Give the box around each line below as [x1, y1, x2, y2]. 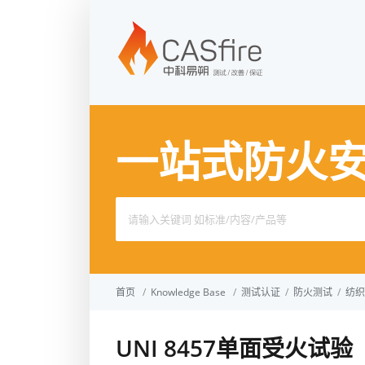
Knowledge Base [151, 285, 226, 299]
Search [115, 199, 147, 213]
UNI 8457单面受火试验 [116, 332, 353, 363]
